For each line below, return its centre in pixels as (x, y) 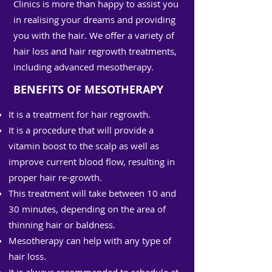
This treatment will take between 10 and (92, 193)
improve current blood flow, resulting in (92, 161)
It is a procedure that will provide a (81, 130)
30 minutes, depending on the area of (87, 209)
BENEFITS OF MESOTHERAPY (88, 90)
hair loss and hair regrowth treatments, (95, 51)
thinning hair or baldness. (62, 225)
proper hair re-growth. (55, 177)
